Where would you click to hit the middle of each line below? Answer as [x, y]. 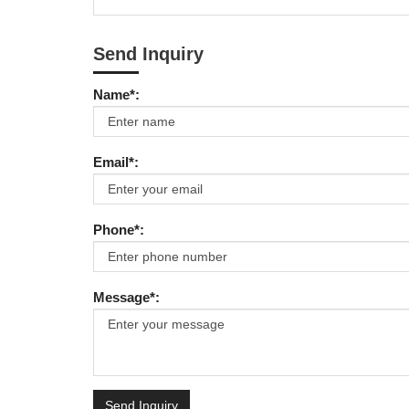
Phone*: [119, 230]
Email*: [116, 163]
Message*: [126, 298]
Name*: [116, 95]
